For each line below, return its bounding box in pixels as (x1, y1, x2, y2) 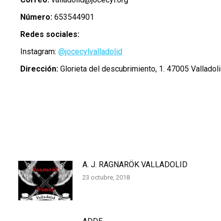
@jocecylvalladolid (58, 47, 122, 56)
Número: (20, 12, 54, 22)
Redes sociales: (20, 30, 79, 39)
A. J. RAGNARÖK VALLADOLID (82, 160, 187, 169)
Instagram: (20, 47, 58, 56)
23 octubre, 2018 (82, 174, 130, 181)
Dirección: (20, 64, 60, 74)
